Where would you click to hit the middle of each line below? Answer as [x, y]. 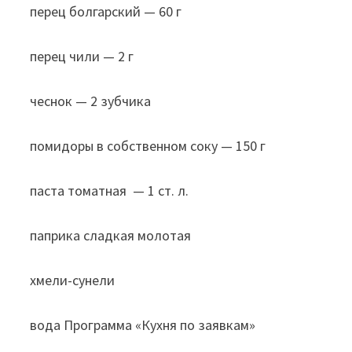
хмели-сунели [73, 280]
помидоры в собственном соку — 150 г [148, 145]
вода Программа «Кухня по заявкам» [143, 324]
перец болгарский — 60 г [106, 11]
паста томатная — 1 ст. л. [110, 190]
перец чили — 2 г [82, 56]
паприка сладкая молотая [111, 235]
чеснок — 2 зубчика [91, 101]
